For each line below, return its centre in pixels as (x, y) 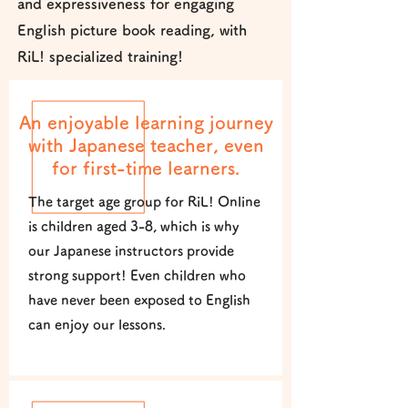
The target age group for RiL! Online (144, 202)
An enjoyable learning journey (146, 122)
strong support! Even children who (137, 275)
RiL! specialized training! (100, 56)
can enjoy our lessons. (97, 325)
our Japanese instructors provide (131, 251)
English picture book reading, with (132, 30)
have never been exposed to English (139, 300)
